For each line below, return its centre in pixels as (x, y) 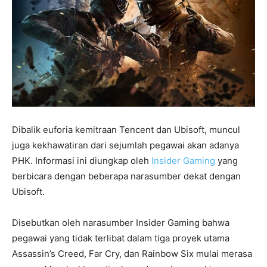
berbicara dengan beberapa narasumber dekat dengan (126, 176)
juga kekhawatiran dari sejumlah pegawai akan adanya (125, 145)
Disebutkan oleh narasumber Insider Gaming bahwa (121, 222)
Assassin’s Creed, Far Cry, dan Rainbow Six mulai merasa (132, 253)
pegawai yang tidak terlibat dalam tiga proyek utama (121, 238)
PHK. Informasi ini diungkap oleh (82, 160)
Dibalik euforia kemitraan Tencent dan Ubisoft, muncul (126, 129)
